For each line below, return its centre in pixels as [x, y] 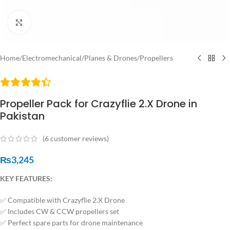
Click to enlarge [54, 22]
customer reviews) [79, 139]
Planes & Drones [111, 58]
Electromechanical [52, 58]
